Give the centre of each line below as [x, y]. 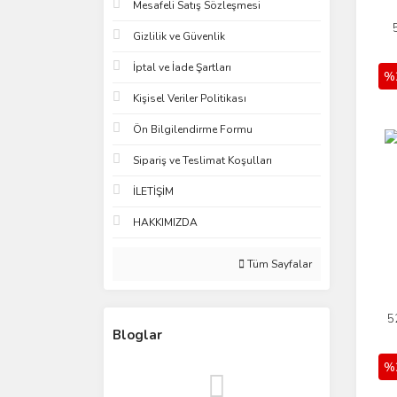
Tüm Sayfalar [278, 264]
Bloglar [137, 335]
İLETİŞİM [153, 191]
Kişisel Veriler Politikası [190, 98]
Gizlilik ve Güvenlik [179, 36]
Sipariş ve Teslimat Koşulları [202, 160]
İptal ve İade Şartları [182, 67]
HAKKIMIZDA [165, 222]
